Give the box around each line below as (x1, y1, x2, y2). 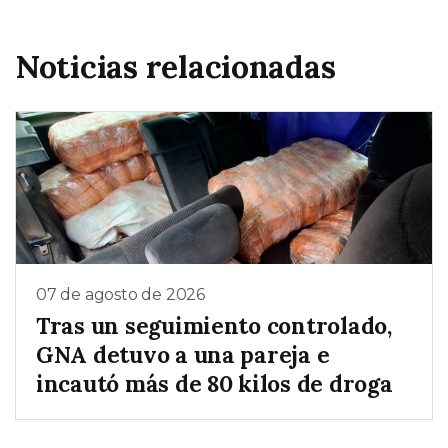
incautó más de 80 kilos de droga (36, 369, 393, 399)
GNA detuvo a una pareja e (36, 340, 330, 370)
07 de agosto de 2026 (36, 284, 205, 304)
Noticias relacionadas (15, 45, 336, 87)
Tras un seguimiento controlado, (36, 311, 392, 341)
